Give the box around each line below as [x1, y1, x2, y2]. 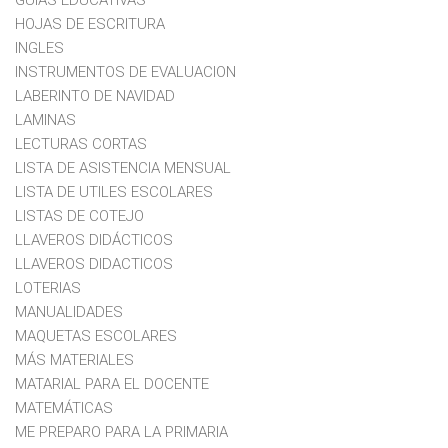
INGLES [15, 38, 64, 57]
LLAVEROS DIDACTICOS [15, 254, 173, 273]
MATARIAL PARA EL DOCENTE [15, 374, 209, 393]
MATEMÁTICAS [15, 398, 113, 417]
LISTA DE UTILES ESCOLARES [15, 182, 213, 201]
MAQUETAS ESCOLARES [15, 326, 177, 345]
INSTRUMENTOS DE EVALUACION [15, 62, 236, 81]
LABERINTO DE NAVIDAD [15, 86, 175, 105]
